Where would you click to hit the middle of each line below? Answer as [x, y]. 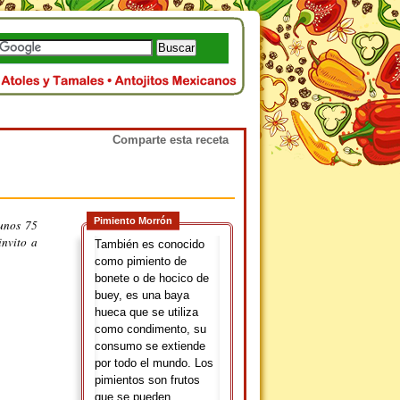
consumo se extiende [150, 346]
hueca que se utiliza [146, 312]
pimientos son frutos [147, 380]
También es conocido [150, 244]
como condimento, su [150, 329]
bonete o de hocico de [152, 278]
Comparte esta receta [171, 140]
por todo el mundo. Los [154, 363]
